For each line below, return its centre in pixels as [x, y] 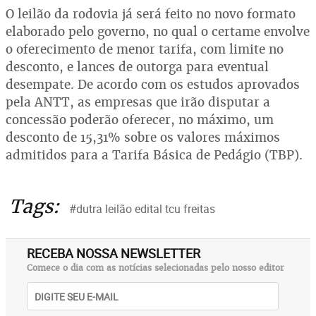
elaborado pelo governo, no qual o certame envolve [158, 31]
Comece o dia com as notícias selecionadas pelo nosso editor [156, 268]
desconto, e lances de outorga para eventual [137, 67]
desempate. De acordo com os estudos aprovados [153, 84]
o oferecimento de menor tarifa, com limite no [145, 49]
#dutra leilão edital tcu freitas [142, 209]
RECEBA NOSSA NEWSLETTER [114, 253]
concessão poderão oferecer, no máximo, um [140, 120]
